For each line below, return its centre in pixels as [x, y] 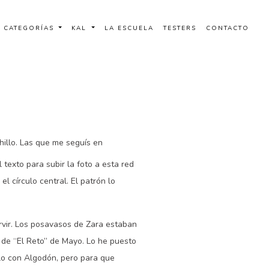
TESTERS [180, 28]
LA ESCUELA [129, 28]
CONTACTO [228, 28]
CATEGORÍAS [30, 28]
